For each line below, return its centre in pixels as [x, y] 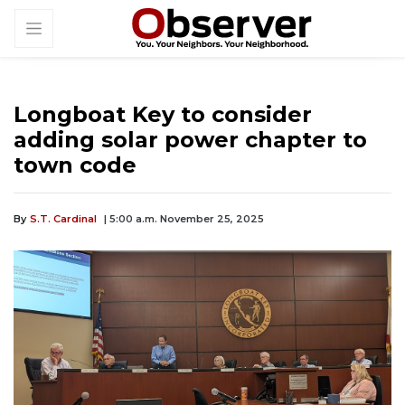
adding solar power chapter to [190, 140]
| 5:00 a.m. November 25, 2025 [184, 219]
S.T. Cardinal [63, 219]
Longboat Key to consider [163, 115]
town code [75, 165]
